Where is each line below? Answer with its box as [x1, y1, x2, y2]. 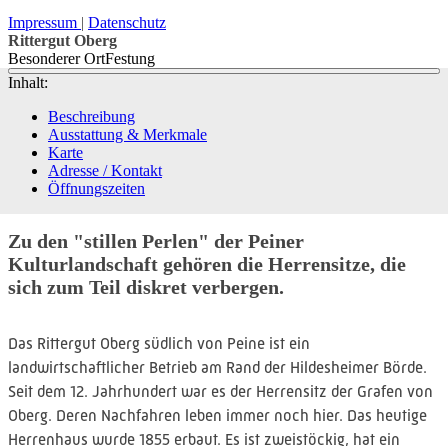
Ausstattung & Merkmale [48, 125, 207, 143]
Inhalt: [8, 73, 48, 91]
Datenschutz [88, 13, 166, 31]
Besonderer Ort [8, 49, 105, 67]
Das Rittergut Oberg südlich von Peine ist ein [8, 333, 310, 353]
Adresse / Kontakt [48, 161, 162, 179]
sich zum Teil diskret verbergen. [8, 276, 289, 299]
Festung [105, 49, 155, 67]
